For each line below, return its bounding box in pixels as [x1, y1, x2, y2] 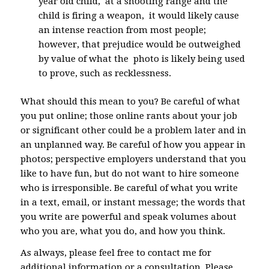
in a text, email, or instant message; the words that [20, 196, 246, 208]
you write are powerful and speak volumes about [20, 211, 237, 222]
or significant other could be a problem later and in [20, 124, 246, 136]
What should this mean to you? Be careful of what [20, 95, 240, 107]
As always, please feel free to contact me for [20, 247, 211, 259]
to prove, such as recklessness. [38, 67, 171, 79]
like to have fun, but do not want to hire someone [20, 168, 239, 179]
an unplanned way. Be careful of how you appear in [20, 139, 246, 150]
